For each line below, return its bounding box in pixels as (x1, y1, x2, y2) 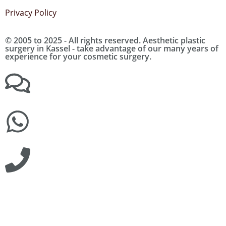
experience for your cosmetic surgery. (5, 50, 151, 62)
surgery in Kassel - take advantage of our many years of (5, 42, 218, 54)
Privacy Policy (5, 7, 56, 19)
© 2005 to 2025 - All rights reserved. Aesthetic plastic (5, 34, 205, 46)
